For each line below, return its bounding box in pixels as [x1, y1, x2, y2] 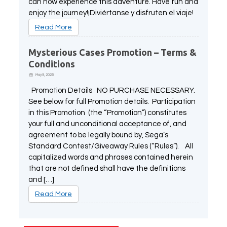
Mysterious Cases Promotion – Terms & [28, 47, 197, 57]
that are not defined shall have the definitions [28, 164, 186, 172]
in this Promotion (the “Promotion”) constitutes [28, 108, 187, 117]
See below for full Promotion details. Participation [28, 97, 196, 105]
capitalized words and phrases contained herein [28, 153, 194, 161]
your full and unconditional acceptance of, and [28, 120, 187, 128]
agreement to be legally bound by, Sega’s [28, 131, 169, 139]
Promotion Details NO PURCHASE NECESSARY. [28, 86, 197, 94]
